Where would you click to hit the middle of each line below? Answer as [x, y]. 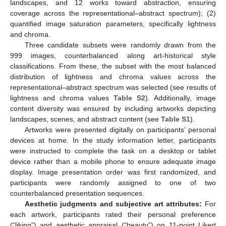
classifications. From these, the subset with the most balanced [113, 66]
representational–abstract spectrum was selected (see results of [113, 87]
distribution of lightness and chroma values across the [113, 76]
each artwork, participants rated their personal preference [113, 214]
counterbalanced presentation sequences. [77, 193]
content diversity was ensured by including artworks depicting [113, 108]
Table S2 [129, 98]
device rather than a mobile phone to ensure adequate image [113, 161]
